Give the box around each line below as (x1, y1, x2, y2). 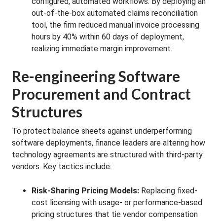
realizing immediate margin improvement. (32, 44, 172, 53)
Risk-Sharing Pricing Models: (32, 186, 139, 195)
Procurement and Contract (12, 85, 191, 103)
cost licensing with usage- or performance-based (32, 198, 202, 207)
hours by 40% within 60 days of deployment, (32, 32, 184, 41)
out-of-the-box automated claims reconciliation (32, 8, 198, 18)
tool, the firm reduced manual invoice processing (32, 20, 199, 30)
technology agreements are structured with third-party (12, 150, 203, 159)
